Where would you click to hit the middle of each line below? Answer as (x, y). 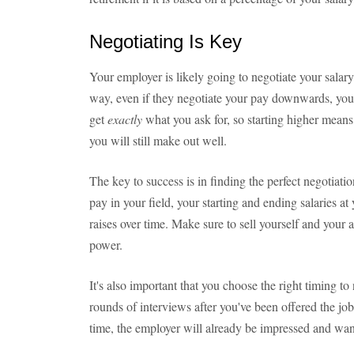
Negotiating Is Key (166, 41)
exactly (126, 119)
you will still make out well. (158, 140)
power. (106, 245)
